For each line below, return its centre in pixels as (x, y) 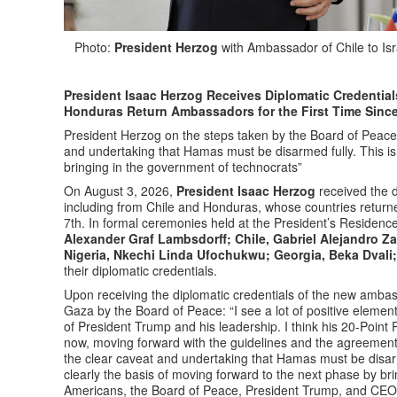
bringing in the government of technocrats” (183, 166)
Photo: (87, 47)
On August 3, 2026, (120, 190)
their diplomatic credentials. (140, 270)
